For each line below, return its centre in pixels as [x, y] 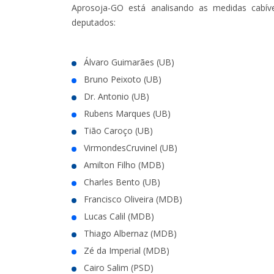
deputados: [94, 22]
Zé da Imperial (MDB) [127, 250]
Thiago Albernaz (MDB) [130, 233]
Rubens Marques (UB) [127, 113]
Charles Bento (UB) [122, 182]
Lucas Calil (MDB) [119, 216]
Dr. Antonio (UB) [117, 96]
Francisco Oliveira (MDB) [133, 199]
